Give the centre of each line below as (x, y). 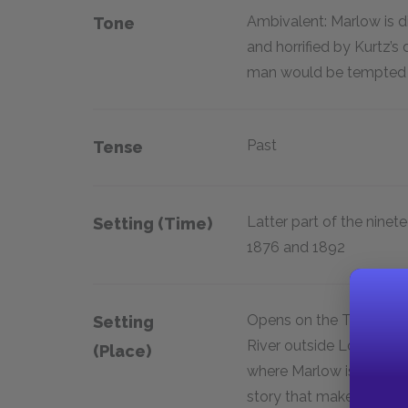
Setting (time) (153, 224)
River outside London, (320, 346)
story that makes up (314, 397)
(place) (122, 351)
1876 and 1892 (296, 247)
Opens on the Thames (322, 320)
